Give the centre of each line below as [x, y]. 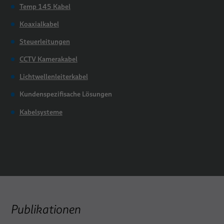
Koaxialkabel [39, 24]
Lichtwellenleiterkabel [53, 77]
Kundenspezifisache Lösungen [65, 94]
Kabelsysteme [41, 112]
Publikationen [46, 209]
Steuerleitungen [44, 42]
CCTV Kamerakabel [48, 59]
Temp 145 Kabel [45, 7]
